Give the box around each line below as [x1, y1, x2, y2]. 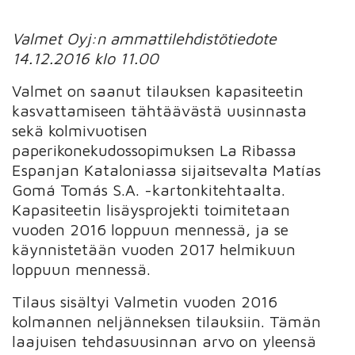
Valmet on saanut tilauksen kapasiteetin [12, 81, 304, 100]
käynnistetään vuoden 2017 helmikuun [12, 239, 296, 258]
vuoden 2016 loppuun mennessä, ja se [12, 219, 289, 239]
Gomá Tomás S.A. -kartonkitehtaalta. [12, 180, 286, 199]
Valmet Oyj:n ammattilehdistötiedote [12, 29, 277, 48]
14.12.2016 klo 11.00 [12, 48, 159, 67]
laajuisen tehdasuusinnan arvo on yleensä [12, 331, 317, 350]
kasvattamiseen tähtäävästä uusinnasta [12, 101, 307, 120]
